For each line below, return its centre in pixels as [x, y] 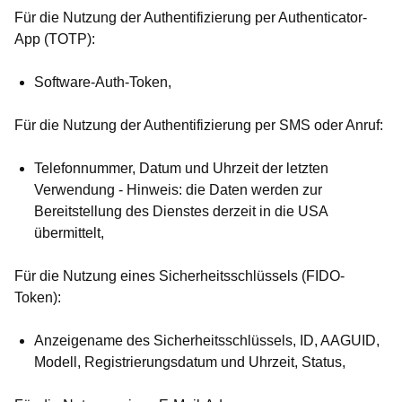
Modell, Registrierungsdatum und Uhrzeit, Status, [190, 363]
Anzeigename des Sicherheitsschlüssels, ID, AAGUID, [207, 341]
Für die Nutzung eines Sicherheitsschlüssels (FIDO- [179, 276]
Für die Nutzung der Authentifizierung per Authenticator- [191, 18]
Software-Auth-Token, [103, 83]
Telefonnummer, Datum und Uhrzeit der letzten [181, 169]
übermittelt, [69, 233]
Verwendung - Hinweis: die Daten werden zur [178, 190]
